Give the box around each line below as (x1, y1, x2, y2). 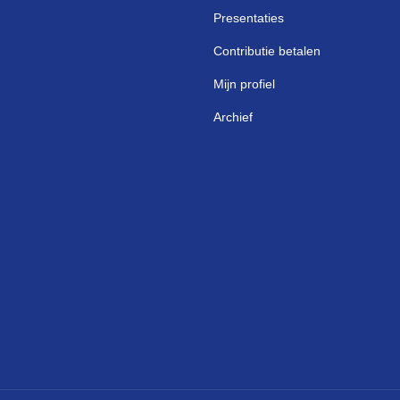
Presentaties (213, 11, 284, 25)
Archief (213, 110, 253, 124)
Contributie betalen (213, 44, 321, 58)
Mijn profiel (213, 77, 275, 91)
